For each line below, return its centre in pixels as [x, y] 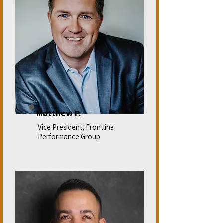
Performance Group [69, 137]
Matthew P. [59, 113]
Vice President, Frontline [76, 127]
